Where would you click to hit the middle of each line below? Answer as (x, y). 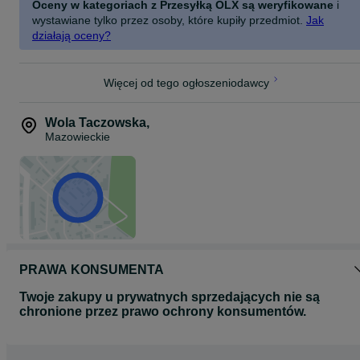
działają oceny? (72, 35)
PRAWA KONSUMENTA (92, 270)
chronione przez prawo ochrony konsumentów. (163, 311)
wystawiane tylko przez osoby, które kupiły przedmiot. (168, 20)
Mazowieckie (78, 137)
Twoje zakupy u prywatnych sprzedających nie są (170, 297)
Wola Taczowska (96, 123)
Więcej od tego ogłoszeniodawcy (186, 83)
